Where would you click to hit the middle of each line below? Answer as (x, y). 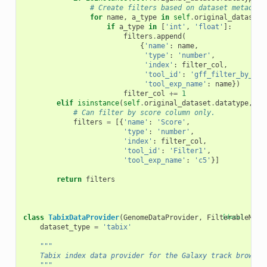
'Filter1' (188, 151)
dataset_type (65, 227)
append (169, 37)
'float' (209, 27)
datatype (232, 103)
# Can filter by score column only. (144, 113)
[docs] (233, 217)
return (69, 180)
